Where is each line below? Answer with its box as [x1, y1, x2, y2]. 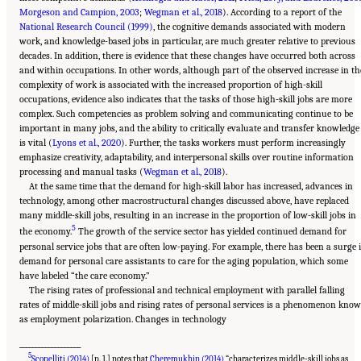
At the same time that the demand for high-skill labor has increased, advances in [29, 180, 354, 193]
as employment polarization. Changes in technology [19, 313, 226, 325]
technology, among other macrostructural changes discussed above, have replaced [19, 195, 349, 207]
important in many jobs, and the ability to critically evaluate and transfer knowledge [19, 122, 359, 135]
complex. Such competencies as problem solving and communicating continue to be [19, 108, 353, 120]
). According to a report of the [222, 6, 342, 19]
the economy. [19, 226, 72, 238]
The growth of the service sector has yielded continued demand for [76, 226, 346, 238]
